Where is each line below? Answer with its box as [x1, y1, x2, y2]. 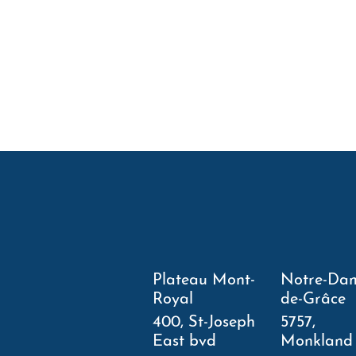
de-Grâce [281, 292, 346, 308]
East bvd [153, 334, 216, 350]
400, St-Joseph [153, 315, 255, 331]
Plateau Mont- [153, 273, 255, 288]
